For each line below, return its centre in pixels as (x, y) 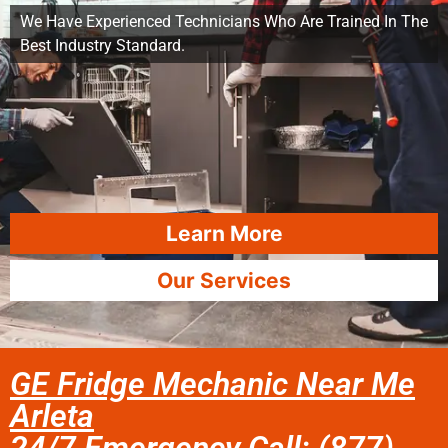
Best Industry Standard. (102, 45)
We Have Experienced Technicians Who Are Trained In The (224, 21)
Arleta (52, 416)
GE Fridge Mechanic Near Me (212, 384)
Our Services (224, 280)
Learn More (224, 233)
